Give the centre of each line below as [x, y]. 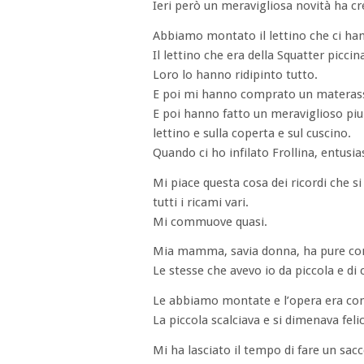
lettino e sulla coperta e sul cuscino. [252, 133]
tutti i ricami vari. [201, 202]
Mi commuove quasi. [210, 221]
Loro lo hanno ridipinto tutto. [235, 74]
